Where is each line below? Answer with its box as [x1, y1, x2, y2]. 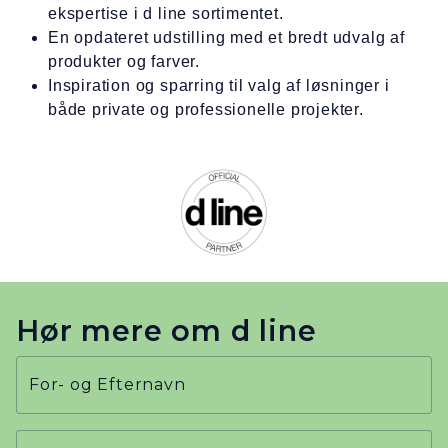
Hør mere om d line [16, 313, 317, 349]
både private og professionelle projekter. [48, 101, 364, 119]
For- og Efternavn [29, 375, 186, 395]
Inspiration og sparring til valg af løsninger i [48, 77, 390, 95]
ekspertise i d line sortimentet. [48, 5, 284, 23]
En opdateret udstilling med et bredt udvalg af [48, 29, 405, 47]
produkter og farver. [48, 53, 201, 71]
